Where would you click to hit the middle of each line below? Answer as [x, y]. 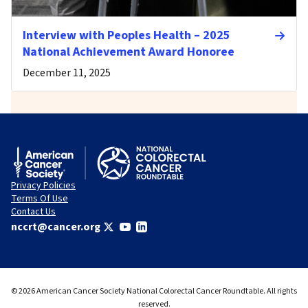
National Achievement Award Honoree [129, 52]
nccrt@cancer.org [56, 227]
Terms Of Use [40, 199]
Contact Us [33, 212]
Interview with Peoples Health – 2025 [126, 36]
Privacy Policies [43, 186]
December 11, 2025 [67, 73]
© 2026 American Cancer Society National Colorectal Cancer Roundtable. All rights [154, 291]
